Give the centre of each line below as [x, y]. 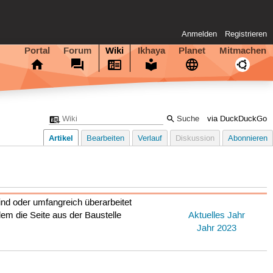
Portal [37, 50]
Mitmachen [243, 50]
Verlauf [150, 139]
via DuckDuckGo [237, 119]
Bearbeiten [105, 139]
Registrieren [246, 34]
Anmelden [200, 34]
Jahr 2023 [217, 229]
